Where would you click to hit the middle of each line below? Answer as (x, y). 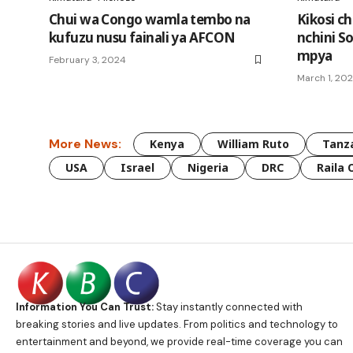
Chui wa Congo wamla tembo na (150, 19)
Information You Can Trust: (85, 307)
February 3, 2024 (87, 59)
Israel (137, 167)
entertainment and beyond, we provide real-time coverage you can (179, 341)
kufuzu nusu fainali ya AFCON (142, 37)
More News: (85, 144)
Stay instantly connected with (228, 307)
